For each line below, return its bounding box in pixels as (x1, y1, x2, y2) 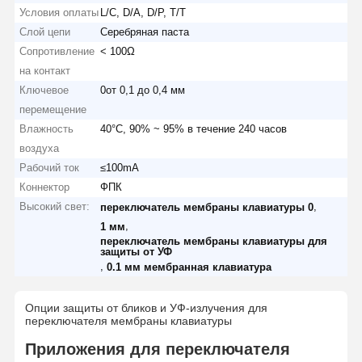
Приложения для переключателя (24, 339, 290, 358)
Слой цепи (19, 25, 71, 38)
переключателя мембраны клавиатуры (24, 314, 232, 327)
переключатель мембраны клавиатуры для (100, 234, 328, 247)
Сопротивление (19, 44, 95, 57)
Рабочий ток (19, 161, 80, 174)
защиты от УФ (100, 245, 173, 258)
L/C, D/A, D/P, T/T (100, 6, 187, 19)
